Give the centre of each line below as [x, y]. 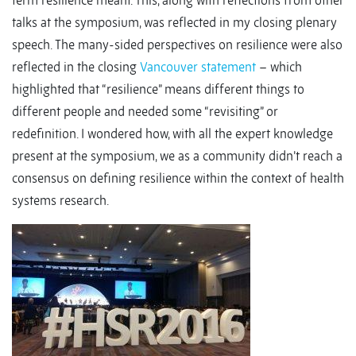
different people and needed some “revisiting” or [145, 112]
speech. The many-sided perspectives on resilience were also [177, 45]
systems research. [60, 201]
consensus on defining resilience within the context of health [178, 178]
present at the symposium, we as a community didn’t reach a [177, 156]
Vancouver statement [198, 67]
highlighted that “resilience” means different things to [158, 89]
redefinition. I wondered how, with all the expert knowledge [172, 134]
